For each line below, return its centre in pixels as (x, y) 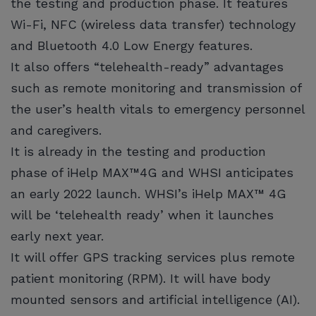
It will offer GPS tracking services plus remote (153, 257)
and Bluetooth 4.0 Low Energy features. (134, 45)
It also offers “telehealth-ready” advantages (147, 66)
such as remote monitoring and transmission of (156, 87)
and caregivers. (56, 130)
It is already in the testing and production (138, 151)
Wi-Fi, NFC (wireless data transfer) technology (153, 24)
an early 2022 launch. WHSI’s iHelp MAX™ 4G (148, 193)
